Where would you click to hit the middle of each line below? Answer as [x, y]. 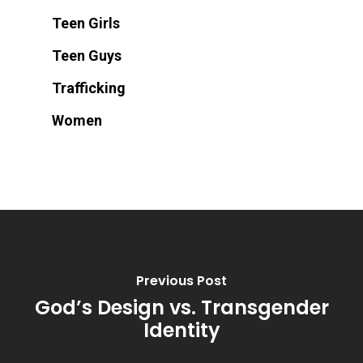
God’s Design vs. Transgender [181, 308]
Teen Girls [86, 23]
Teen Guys [87, 55]
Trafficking [89, 88]
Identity [181, 331]
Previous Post [181, 281]
